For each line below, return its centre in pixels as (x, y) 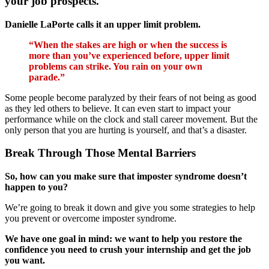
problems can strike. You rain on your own (116, 66)
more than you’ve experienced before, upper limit (129, 55)
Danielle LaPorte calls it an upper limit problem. (103, 24)
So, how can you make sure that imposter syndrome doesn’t (126, 177)
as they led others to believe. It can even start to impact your (118, 108)
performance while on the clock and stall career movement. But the (131, 119)
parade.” (47, 77)
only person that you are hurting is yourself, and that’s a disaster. (126, 130)
